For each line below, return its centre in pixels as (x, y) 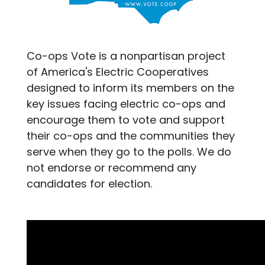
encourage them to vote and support (126, 119)
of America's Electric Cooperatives (118, 72)
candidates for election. (89, 183)
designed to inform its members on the (130, 88)
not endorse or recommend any (112, 167)
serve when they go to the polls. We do (129, 151)
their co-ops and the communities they (131, 135)
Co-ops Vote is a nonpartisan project (126, 56)
